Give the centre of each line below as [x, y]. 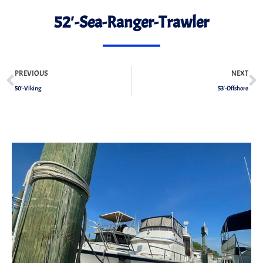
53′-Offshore [233, 88]
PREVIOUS [31, 74]
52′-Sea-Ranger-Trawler [131, 23]
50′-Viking [28, 88]
